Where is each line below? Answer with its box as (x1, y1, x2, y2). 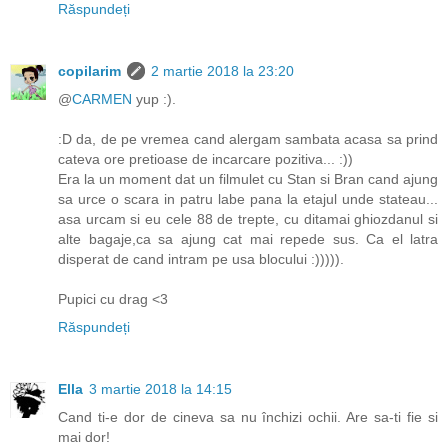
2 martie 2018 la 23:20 (151, 62, 294, 79)
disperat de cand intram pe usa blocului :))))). (58, 250, 344, 267)
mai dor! (58, 428, 110, 445)
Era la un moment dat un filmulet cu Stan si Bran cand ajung (58, 170, 438, 187)
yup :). (132, 90, 176, 107)
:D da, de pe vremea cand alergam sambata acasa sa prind (58, 130, 438, 147)
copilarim (58, 62, 121, 79)
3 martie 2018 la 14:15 (89, 380, 232, 397)
